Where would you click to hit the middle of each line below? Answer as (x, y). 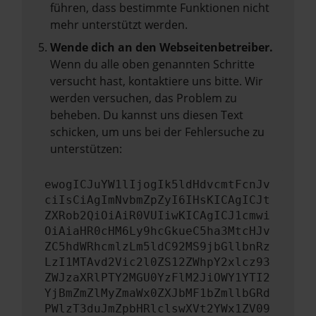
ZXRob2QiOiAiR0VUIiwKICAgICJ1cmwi (157, 215)
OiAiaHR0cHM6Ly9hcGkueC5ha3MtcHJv (157, 231)
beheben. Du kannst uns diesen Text (147, 115)
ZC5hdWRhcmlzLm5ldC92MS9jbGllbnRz (157, 247)
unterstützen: (86, 149)
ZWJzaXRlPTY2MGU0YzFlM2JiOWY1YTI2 (157, 278)
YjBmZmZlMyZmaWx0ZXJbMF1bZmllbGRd (157, 293)
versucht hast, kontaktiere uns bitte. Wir (157, 81)
